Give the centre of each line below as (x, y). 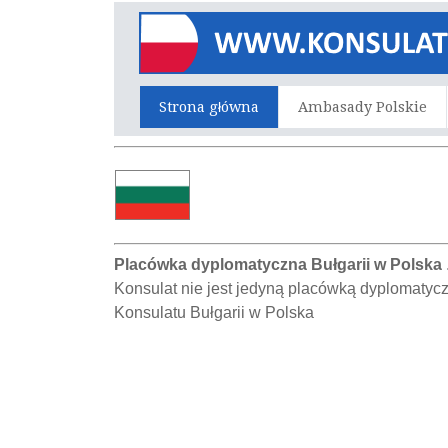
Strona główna (209, 106)
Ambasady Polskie (363, 106)
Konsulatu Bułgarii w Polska (214, 312)
